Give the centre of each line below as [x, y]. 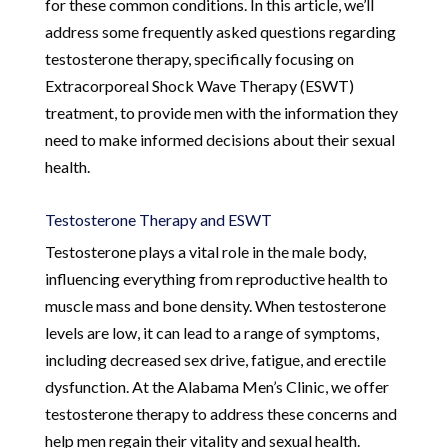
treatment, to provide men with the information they [221, 112]
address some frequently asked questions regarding [220, 31]
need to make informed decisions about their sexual [219, 139]
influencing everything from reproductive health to [216, 278]
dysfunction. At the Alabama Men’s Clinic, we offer [216, 386]
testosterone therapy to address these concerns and [220, 413]
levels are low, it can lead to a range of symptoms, [211, 332]
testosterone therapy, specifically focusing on [199, 58]
